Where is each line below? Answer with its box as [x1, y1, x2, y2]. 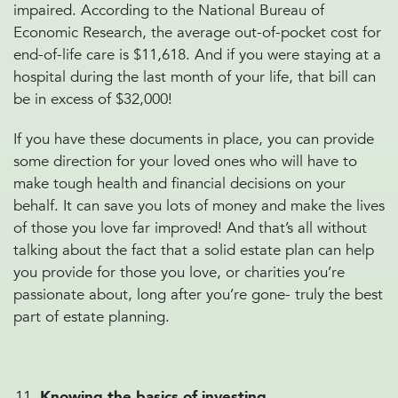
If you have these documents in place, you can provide [13, 129, 374, 149]
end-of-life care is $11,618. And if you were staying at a [13, 44, 381, 65]
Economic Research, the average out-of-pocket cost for [13, 22, 381, 43]
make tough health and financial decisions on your [13, 173, 346, 194]
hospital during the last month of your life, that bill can [13, 67, 376, 87]
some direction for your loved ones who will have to [13, 151, 357, 171]
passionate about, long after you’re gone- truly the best [13, 284, 383, 305]
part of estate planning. [13, 306, 170, 327]
